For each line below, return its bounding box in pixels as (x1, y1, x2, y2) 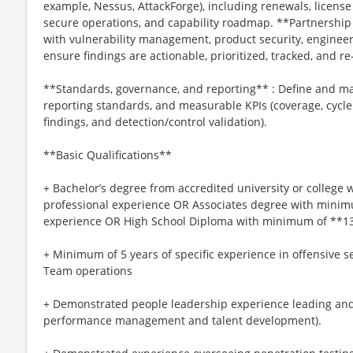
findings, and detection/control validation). (43, 113, 267, 129)
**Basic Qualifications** (43, 147, 172, 162)
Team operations (43, 262, 132, 278)
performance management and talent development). (43, 312, 321, 328)
